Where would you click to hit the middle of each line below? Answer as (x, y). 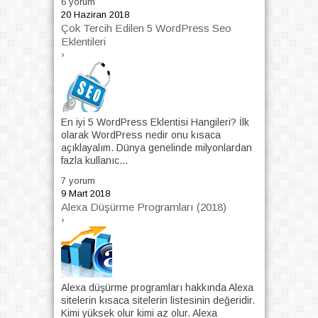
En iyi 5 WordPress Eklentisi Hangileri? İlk (155, 122)
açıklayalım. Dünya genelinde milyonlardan (156, 148)
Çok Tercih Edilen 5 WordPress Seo (146, 28)
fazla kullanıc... (94, 161)
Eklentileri (83, 42)
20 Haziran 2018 (95, 15)
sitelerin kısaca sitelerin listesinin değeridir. (158, 300)
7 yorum (78, 180)
